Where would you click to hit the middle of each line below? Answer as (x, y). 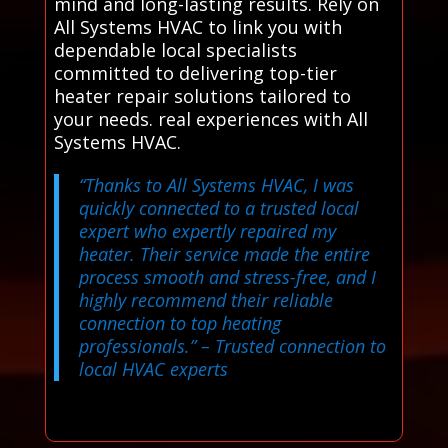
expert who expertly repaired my (207, 230)
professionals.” (137, 345)
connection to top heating (179, 322)
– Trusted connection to (290, 345)
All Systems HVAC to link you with (197, 26)
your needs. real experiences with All (210, 118)
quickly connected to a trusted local (218, 207)
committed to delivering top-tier (195, 72)
